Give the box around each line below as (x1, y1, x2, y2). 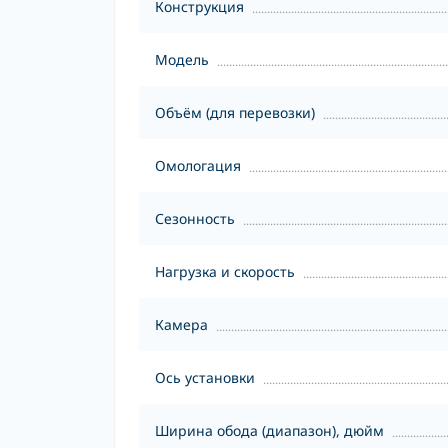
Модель (155, 50, 209, 69)
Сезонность (155, 209, 235, 228)
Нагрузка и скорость (155, 262, 295, 281)
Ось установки (155, 368, 255, 387)
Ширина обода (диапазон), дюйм (155, 421, 384, 440)
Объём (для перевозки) (155, 103, 315, 122)
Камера (155, 315, 208, 334)
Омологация (155, 156, 241, 175)
